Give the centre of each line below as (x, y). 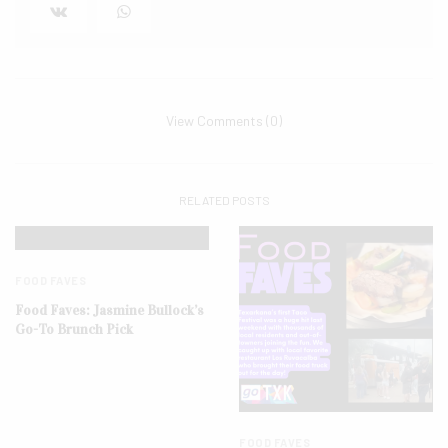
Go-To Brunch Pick (74, 330)
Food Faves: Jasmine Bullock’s (109, 311)
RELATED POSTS (224, 200)
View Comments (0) (224, 121)
